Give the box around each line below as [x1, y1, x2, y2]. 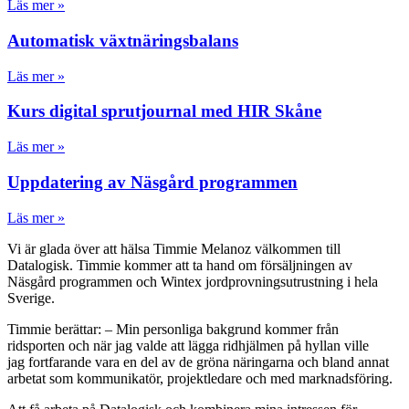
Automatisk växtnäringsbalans [7, 30, 238, 50]
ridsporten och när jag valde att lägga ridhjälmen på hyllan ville [7, 337, 369, 353]
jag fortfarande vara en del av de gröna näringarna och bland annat [7, 353, 389, 370]
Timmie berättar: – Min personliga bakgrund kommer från [7, 320, 339, 337]
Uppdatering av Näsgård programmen [7, 172, 298, 192]
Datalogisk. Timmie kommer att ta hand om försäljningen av [7, 257, 352, 273]
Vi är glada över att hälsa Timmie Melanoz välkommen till [7, 240, 341, 257]
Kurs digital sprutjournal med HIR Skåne [7, 101, 321, 121]
